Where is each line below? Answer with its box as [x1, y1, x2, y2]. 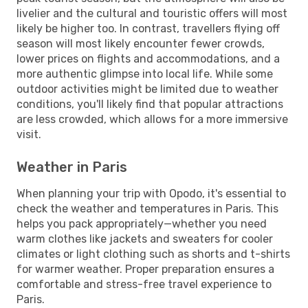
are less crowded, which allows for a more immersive [16, 112, 288, 126]
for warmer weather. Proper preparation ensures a [16, 262, 274, 276]
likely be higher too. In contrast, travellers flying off [16, 21, 280, 35]
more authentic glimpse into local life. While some [16, 67, 273, 80]
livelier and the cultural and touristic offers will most [16, 6, 287, 20]
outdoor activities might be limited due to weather [16, 82, 278, 96]
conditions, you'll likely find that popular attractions [16, 97, 283, 111]
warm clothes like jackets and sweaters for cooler [16, 232, 273, 245]
